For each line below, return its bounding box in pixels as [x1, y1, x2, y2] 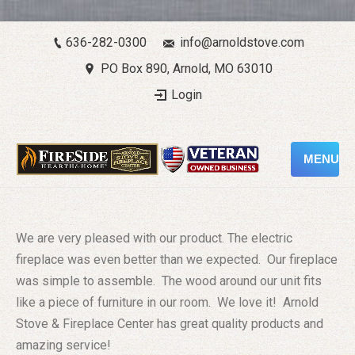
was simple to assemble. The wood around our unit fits [16, 273, 322, 288]
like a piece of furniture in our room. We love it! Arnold [16, 295, 319, 310]
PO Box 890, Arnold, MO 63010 [100, 61, 273, 76]
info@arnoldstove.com [179, 35, 304, 50]
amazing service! [16, 338, 111, 353]
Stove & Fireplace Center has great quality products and [16, 316, 323, 331]
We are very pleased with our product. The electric [16, 231, 292, 246]
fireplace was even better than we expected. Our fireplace [16, 252, 338, 267]
